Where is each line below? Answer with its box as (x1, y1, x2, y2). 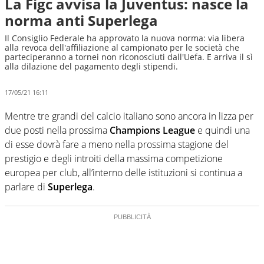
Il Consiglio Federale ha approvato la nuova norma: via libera (5, 32, 245, 44)
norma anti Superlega (5, 11, 158, 30)
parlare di (5, 180, 48, 193)
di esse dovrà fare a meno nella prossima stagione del (5, 137, 229, 151)
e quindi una (195, 123, 250, 137)
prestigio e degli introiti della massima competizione (5, 151, 223, 165)
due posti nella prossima (5, 123, 110, 137)
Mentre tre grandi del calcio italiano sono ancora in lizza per (5, 109, 253, 123)
